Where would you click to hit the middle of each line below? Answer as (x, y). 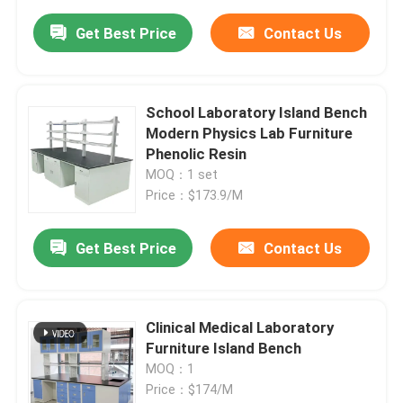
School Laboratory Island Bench (257, 113)
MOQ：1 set (182, 175)
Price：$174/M (190, 390)
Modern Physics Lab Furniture (250, 134)
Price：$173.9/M (195, 196)
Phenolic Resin (197, 154)
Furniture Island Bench (224, 349)
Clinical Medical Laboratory (240, 328)
